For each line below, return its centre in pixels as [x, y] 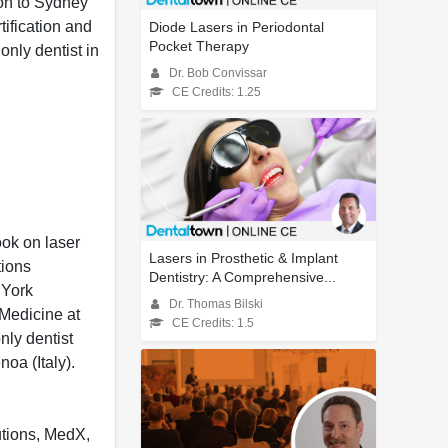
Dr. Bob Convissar [218, 73]
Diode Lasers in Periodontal [236, 27]
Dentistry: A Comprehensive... [242, 277]
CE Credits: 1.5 [213, 323]
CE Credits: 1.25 [216, 92]
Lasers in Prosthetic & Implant [243, 258]
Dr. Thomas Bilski [216, 304]
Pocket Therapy [199, 46]
